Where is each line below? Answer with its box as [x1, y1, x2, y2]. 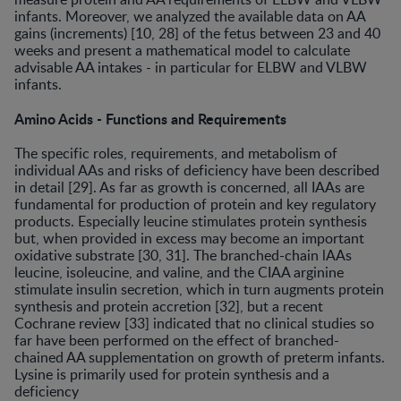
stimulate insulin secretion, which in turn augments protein [14, 278, 384, 299]
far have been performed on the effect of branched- [14, 329, 339, 350]
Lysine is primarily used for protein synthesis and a [14, 363, 329, 384]
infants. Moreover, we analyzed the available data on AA [14, 5, 365, 26]
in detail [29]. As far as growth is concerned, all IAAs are [14, 176, 364, 197]
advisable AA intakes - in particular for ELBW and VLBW [14, 56, 367, 77]
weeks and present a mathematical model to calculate [14, 39, 350, 60]
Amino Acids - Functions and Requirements [14, 107, 286, 129]
